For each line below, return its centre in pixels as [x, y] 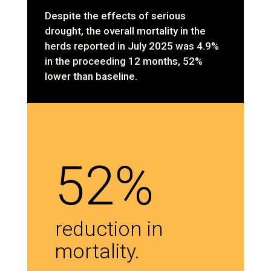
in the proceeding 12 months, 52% [124, 61]
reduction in [109, 229]
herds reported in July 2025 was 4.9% [132, 46]
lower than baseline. [91, 76]
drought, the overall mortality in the [126, 31]
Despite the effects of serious [116, 15]
